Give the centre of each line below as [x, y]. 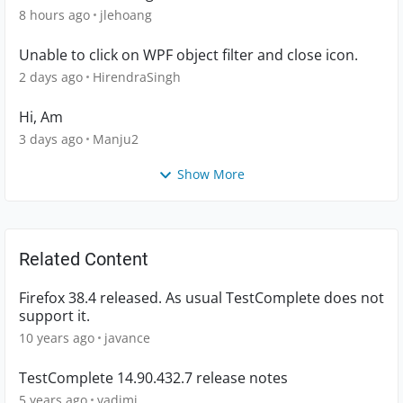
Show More [211, 174]
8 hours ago [54, 15]
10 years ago [57, 338]
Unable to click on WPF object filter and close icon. [188, 55]
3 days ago [51, 139]
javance [127, 338]
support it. [54, 316]
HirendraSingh [137, 77]
